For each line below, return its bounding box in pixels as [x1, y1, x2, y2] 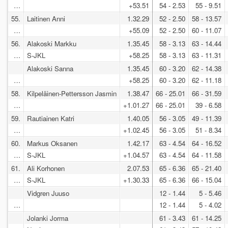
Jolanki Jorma [27, 213, 68, 223]
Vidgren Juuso [27, 188, 69, 198]
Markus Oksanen [27, 138, 77, 148]
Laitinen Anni [27, 13, 65, 23]
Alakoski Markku [27, 38, 76, 48]
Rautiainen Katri [27, 113, 74, 123]
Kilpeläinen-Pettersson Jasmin [27, 88, 117, 98]
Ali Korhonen [27, 163, 65, 173]
